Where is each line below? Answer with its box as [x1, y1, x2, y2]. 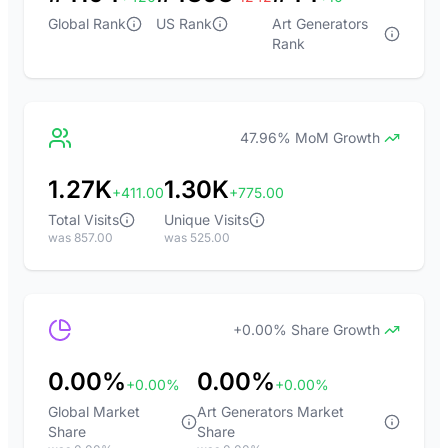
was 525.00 [164, 230, 230, 245]
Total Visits [48, 211, 119, 228]
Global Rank [48, 15, 126, 32]
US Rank [156, 15, 212, 32]
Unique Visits [164, 211, 249, 228]
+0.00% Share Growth [233, 321, 380, 338]
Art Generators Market [196, 403, 344, 420]
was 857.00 [48, 230, 113, 245]
